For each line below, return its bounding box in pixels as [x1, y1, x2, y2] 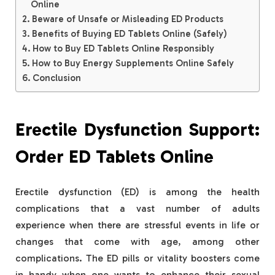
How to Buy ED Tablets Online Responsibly [33, 42, 215, 54]
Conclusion [33, 72, 84, 83]
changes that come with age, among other [15, 236, 260, 248]
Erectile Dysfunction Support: [15, 118, 260, 141]
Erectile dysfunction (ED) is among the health [15, 186, 260, 198]
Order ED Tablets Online [15, 145, 214, 168]
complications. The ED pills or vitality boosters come [15, 252, 260, 265]
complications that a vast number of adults [15, 203, 260, 215]
